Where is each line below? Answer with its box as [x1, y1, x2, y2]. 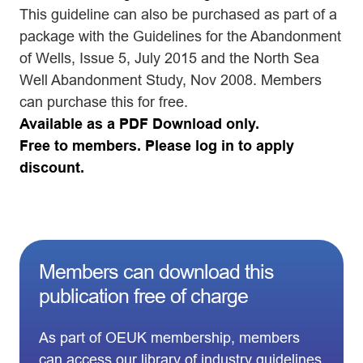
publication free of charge [39, 284, 248, 307]
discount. [19, 159, 84, 176]
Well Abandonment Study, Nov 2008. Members [19, 71, 322, 88]
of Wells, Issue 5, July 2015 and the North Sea [19, 49, 319, 66]
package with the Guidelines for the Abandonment [19, 28, 341, 45]
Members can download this [39, 259, 274, 283]
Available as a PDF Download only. [19, 115, 259, 132]
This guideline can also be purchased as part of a [19, 6, 337, 23]
